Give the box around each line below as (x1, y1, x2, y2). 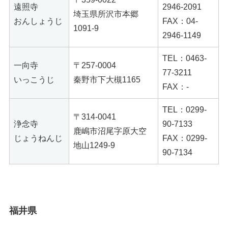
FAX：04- (162, 16, 198, 25)
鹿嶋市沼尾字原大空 (73, 126, 147, 135)
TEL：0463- (162, 53, 207, 63)
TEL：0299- (162, 105, 207, 114)
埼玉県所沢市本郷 (73, 9, 138, 18)
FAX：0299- (162, 133, 207, 142)
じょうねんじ (14, 133, 63, 142)
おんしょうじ (14, 16, 63, 25)
